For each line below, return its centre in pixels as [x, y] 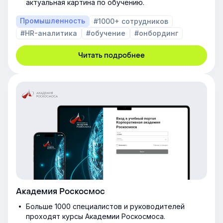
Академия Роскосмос [60, 192]
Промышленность [53, 21]
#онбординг [156, 33]
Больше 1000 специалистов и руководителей [105, 207]
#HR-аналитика [49, 33]
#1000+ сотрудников [131, 21]
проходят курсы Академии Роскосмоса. [96, 217]
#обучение [106, 33]
